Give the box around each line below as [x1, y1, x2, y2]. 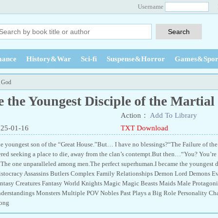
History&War [26, 55, 71, 63]
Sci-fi [81, 55, 97, 63]
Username [138, 3, 163, 10]
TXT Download [121, 124, 168, 132]
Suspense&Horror [107, 55, 165, 63]
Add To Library [150, 111, 197, 119]
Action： [121, 111, 148, 119]
